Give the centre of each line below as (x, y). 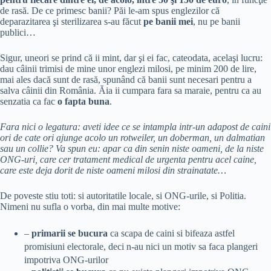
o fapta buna (83, 102)
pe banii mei (168, 22)
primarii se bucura (70, 233)
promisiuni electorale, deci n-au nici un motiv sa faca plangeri (141, 247)
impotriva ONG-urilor (66, 260)
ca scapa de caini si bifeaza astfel (171, 233)
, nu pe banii (217, 22)
